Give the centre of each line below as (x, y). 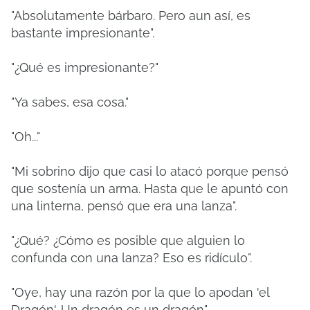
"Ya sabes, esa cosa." (70, 102)
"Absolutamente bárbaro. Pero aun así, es (131, 16)
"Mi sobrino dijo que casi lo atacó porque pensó (150, 171)
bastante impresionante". (83, 33)
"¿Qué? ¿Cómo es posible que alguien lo (128, 240)
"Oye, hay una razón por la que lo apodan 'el (140, 292)
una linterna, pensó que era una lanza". (124, 206)
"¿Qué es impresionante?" (85, 67)
